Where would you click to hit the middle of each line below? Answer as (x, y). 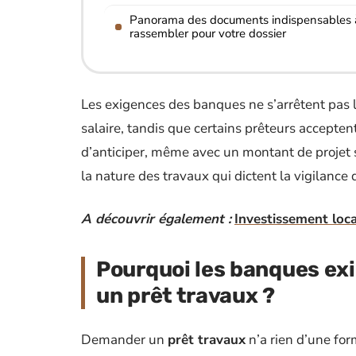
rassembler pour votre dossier (208, 33)
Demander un (124, 340)
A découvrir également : (156, 219)
